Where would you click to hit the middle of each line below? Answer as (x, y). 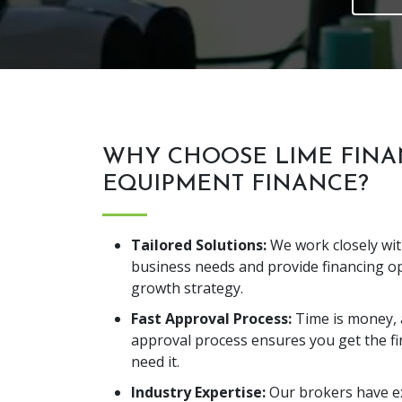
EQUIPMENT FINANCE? (236, 184)
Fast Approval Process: (211, 319)
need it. (155, 362)
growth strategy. (187, 288)
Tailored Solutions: (199, 245)
